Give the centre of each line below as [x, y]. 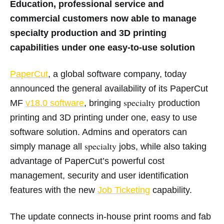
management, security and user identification [99, 176]
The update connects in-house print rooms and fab [110, 217]
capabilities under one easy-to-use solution [102, 48]
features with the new [54, 190]
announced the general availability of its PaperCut [109, 89]
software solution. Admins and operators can [98, 132]
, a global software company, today [117, 74]
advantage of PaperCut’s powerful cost [87, 161]
